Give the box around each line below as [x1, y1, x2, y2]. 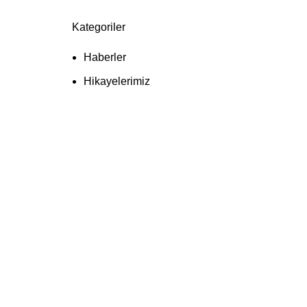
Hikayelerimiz [83, 75, 150, 87]
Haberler [83, 51, 126, 63]
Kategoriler [71, 21, 125, 33]
